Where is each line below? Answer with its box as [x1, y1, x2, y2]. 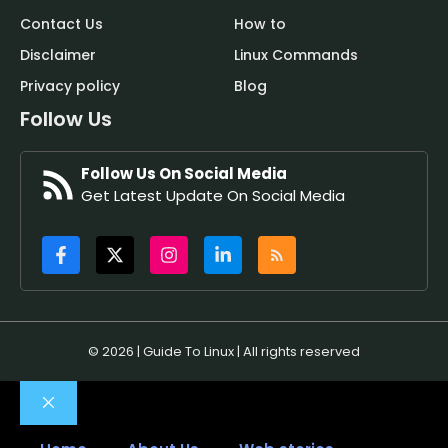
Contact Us [20, 14, 103, 35]
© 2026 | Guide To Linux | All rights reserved [88, 341, 360, 361]
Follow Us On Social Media [81, 162, 287, 184]
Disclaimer [20, 45, 96, 66]
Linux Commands [234, 45, 358, 66]
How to [234, 14, 286, 35]
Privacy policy [20, 76, 120, 97]
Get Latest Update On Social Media [81, 184, 345, 206]
